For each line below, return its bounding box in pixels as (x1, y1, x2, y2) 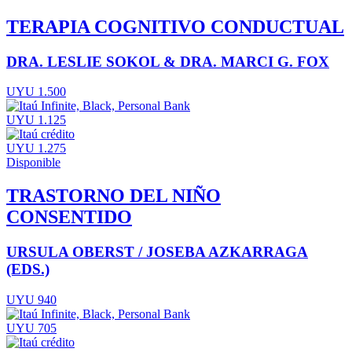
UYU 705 (6, 321, 57, 335)
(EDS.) (6, 261, 49, 278)
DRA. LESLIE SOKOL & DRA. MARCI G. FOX (6, 53, 329, 70)
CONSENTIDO (6, 207, 132, 228)
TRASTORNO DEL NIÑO (6, 185, 221, 207)
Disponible (6, 156, 60, 170)
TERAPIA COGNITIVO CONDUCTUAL (6, 16, 344, 37)
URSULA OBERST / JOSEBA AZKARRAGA (6, 244, 308, 261)
